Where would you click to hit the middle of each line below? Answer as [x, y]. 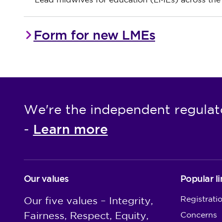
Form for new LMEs [94, 35]
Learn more [70, 130]
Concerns [198, 216]
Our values [46, 179]
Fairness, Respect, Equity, [86, 216]
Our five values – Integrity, [88, 201]
